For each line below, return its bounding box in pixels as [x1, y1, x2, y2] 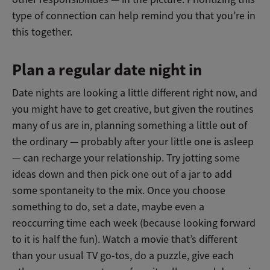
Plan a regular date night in [12, 59, 202, 81]
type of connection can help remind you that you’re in [12, 9, 256, 23]
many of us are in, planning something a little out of [12, 119, 247, 133]
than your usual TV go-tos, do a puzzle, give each [12, 249, 234, 263]
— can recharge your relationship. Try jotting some [12, 151, 240, 165]
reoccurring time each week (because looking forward [12, 216, 256, 230]
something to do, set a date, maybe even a [12, 200, 204, 214]
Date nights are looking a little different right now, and [12, 86, 257, 100]
